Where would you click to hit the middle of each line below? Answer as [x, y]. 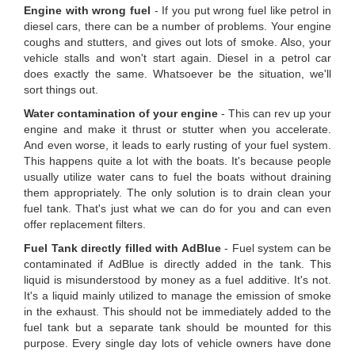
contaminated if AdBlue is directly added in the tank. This [177, 264]
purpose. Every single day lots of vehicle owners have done [177, 344]
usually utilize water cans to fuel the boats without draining [177, 177]
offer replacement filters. [85, 225]
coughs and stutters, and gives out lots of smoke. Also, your [177, 42]
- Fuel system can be [276, 248]
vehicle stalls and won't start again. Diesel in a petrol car [177, 58]
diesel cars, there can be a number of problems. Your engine [177, 27]
